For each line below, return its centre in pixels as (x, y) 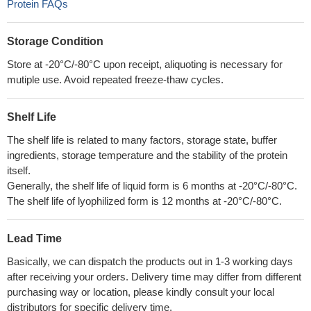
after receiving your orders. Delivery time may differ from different (154, 277)
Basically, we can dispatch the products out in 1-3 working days (150, 261)
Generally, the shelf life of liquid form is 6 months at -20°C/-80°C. (152, 186)
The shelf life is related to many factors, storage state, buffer (142, 140)
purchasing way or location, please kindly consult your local (141, 292)
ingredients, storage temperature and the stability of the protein (147, 155)
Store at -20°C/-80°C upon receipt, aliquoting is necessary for (145, 64)
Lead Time (34, 238)
